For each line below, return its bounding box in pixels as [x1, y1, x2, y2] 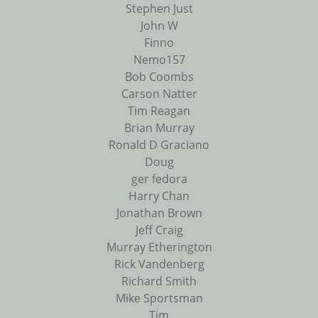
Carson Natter [121, 86, 197, 102]
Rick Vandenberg [114, 256, 204, 273]
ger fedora [131, 171, 187, 187]
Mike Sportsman [115, 290, 203, 307]
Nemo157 [133, 52, 185, 68]
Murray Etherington [106, 239, 212, 256]
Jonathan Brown [116, 205, 202, 221]
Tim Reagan [128, 103, 190, 119]
